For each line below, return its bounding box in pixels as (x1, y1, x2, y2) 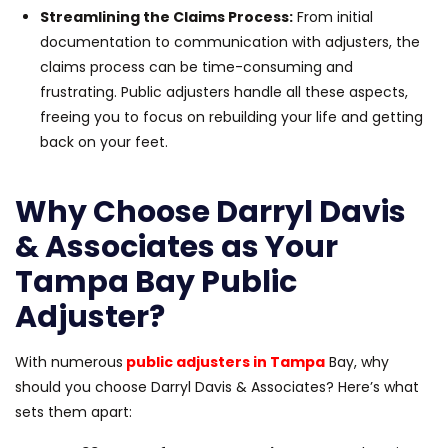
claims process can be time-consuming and (40, 56, 353, 77)
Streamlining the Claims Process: (40, 6, 293, 27)
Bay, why (325, 351, 389, 372)
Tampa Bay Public (15, 260, 297, 303)
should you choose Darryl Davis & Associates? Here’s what (15, 376, 419, 397)
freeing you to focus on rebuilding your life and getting (40, 106, 423, 127)
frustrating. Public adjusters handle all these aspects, (40, 81, 408, 102)
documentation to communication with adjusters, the (40, 31, 420, 52)
